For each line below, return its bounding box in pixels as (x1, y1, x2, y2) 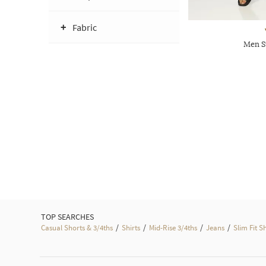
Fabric (72, 21, 97, 33)
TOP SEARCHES (41, 211, 94, 222)
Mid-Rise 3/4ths (149, 223, 197, 233)
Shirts (122, 223, 140, 233)
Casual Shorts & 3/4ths (41, 223, 113, 233)
